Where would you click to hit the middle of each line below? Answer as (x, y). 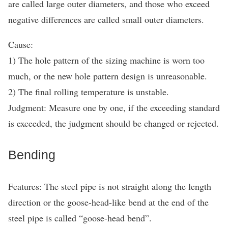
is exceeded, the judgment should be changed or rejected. (113, 123)
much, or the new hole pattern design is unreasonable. (108, 76)
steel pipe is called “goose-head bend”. (80, 218)
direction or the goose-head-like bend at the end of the (108, 202)
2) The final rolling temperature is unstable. (89, 92)
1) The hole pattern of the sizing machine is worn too (106, 60)
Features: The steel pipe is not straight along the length (110, 186)
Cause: (21, 44)
